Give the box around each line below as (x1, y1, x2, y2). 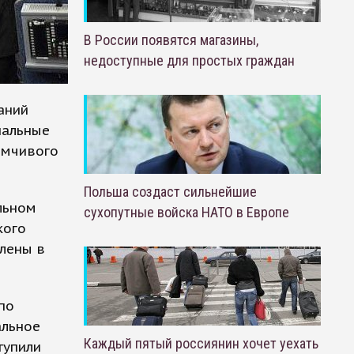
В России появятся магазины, (83, 32, 258, 48)
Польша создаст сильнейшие (83, 183, 257, 200)
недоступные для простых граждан (83, 52, 295, 69)
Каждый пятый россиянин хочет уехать (83, 335, 318, 352)
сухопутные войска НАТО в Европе (83, 204, 289, 220)
